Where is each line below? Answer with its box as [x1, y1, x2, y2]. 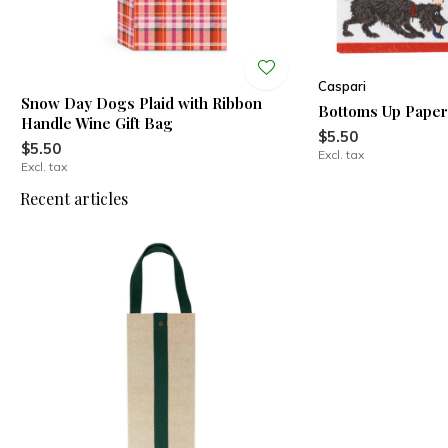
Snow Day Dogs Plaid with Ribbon [20, 93, 262, 114]
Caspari [318, 78, 367, 95]
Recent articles [20, 188, 128, 210]
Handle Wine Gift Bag [20, 113, 173, 134]
